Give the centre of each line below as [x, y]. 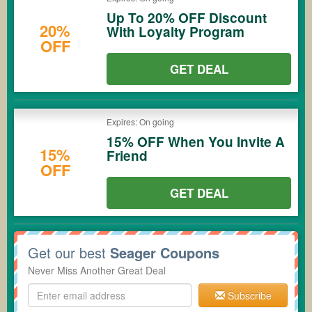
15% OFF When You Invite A [196, 142]
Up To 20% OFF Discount [187, 18]
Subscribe [248, 295]
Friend [127, 156]
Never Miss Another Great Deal [97, 270]
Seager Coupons [165, 252]
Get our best [69, 252]
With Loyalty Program [175, 32]
